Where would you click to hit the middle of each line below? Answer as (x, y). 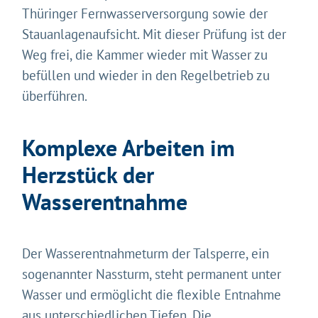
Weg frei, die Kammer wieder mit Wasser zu (145, 55)
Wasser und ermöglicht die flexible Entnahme (152, 294)
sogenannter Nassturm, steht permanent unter (152, 274)
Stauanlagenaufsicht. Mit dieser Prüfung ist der (154, 34)
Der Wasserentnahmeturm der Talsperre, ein (146, 253)
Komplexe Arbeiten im (129, 148)
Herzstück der (88, 175)
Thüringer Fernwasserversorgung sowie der (145, 14)
